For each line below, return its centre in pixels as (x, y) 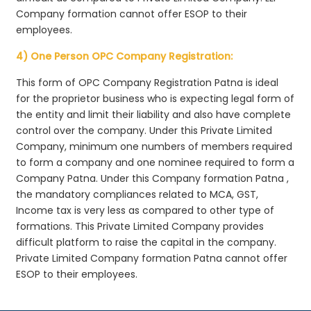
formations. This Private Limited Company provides (140, 226)
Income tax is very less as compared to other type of (145, 210)
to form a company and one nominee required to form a (155, 162)
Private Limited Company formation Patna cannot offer (152, 258)
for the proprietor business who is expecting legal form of (155, 98)
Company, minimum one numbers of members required (154, 146)
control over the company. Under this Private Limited (144, 130)
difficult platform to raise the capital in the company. (146, 242)
